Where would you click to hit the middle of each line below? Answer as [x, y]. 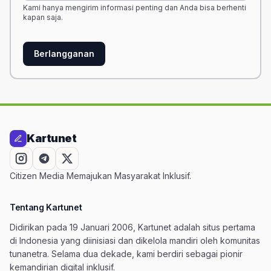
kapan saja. [43, 17]
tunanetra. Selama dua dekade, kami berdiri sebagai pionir [126, 253]
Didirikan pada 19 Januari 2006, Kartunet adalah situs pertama [132, 227]
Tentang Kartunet [46, 207]
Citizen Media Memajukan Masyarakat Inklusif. [100, 175]
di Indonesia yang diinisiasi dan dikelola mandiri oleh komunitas [135, 240]
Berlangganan [64, 53]
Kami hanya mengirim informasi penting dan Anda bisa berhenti [135, 7]
